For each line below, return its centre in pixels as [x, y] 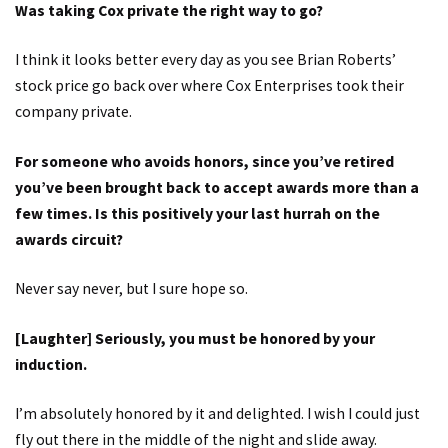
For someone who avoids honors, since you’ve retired [204, 161]
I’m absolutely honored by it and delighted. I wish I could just [217, 414]
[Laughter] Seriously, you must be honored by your [195, 338]
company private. [73, 112]
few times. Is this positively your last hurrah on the [197, 213]
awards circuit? [69, 239]
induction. [51, 364]
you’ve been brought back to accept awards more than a [217, 187]
